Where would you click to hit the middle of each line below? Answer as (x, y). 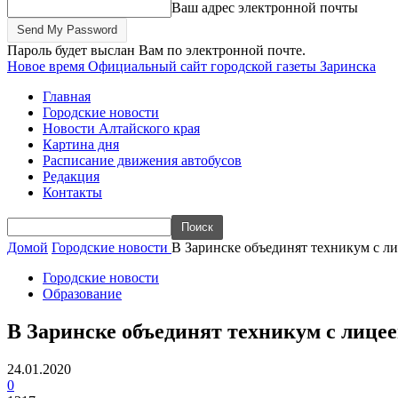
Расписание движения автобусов (142, 160)
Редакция (71, 176)
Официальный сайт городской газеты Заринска (232, 66)
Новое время (46, 66)
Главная (67, 96)
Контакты (72, 192)
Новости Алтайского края (121, 128)
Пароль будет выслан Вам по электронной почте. (156, 50)
